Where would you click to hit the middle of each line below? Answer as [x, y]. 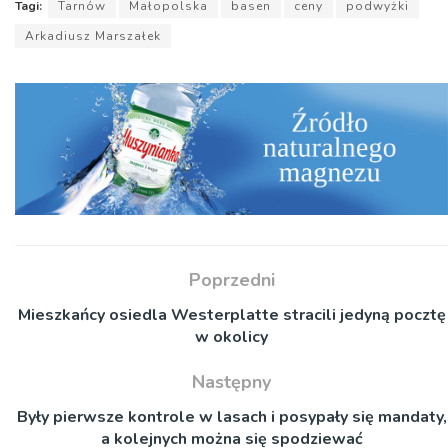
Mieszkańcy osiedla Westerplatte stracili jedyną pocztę [231, 314]
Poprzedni [231, 279]
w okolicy [231, 336]
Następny [231, 381]
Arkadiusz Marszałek [93, 36]
